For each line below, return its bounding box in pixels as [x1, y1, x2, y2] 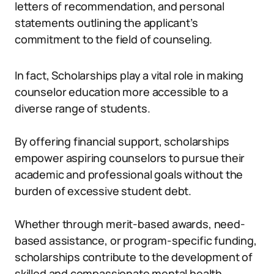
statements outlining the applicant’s [15, 15, 198, 30]
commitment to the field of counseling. [15, 32, 213, 46]
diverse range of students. [15, 101, 150, 116]
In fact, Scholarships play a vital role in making [15, 68, 244, 83]
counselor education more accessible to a [15, 84, 228, 99]
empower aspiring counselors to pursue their [15, 150, 245, 165]
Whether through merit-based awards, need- [15, 217, 245, 231]
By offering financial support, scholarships [15, 134, 230, 149]
